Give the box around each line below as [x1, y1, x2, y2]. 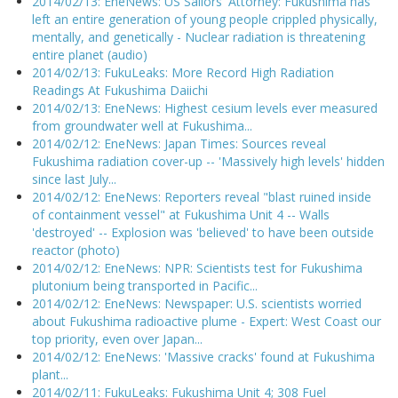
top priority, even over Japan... [32, 330, 203, 348]
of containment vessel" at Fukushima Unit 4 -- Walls [32, 206, 330, 224]
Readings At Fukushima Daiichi [32, 82, 208, 99]
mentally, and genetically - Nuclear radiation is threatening [32, 28, 365, 46]
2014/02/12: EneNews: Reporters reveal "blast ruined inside [32, 188, 371, 206]
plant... [32, 366, 68, 384]
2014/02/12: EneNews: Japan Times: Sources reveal [32, 135, 326, 153]
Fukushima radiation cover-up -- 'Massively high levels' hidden [32, 153, 385, 171]
